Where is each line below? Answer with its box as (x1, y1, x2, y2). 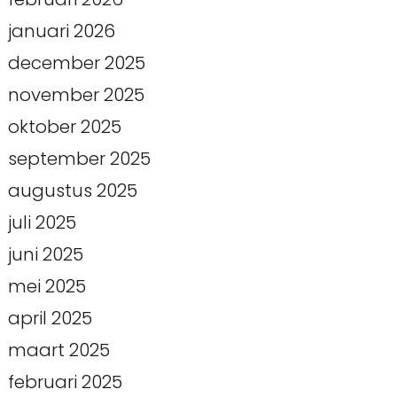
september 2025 (7, 145, 151, 171)
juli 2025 (7, 209, 76, 235)
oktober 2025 (7, 113, 121, 139)
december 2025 (7, 50, 145, 75)
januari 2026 (7, 18, 115, 43)
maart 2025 (7, 337, 110, 362)
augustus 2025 (7, 177, 137, 203)
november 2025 (7, 82, 144, 107)
